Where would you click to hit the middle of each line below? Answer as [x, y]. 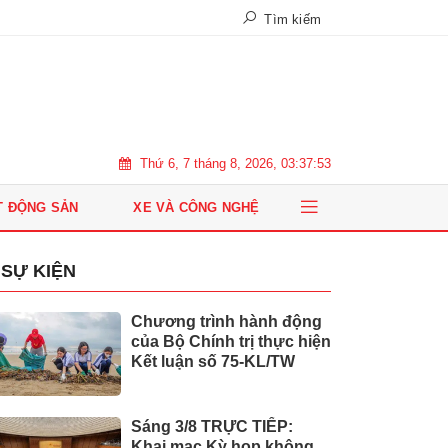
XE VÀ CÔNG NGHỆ [196, 207]
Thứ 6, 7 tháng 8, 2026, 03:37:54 [235, 163]
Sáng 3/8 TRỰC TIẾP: [212, 426]
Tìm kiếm [290, 19]
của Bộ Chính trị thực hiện [231, 341]
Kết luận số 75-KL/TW [213, 361]
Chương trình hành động [226, 321]
